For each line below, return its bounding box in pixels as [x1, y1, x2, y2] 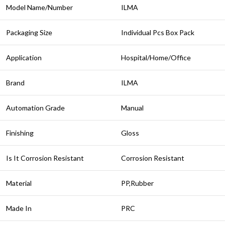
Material [6, 179, 32, 188]
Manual [121, 103, 144, 113]
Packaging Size [6, 28, 52, 37]
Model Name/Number [6, 3, 73, 12]
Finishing [6, 129, 34, 138]
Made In [6, 204, 32, 213]
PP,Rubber [121, 179, 154, 188]
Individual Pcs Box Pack [121, 28, 194, 37]
